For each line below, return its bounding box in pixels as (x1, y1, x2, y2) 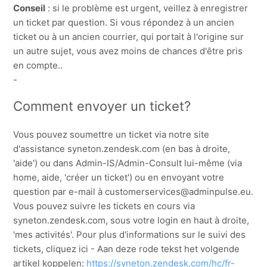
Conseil (13, 2, 46, 14)
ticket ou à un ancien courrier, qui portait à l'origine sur (13, 31, 244, 43)
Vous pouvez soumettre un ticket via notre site (13, 129, 210, 141)
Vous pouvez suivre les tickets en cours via (13, 200, 195, 212)
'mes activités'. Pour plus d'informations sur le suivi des (13, 229, 246, 241)
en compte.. (13, 60, 63, 72)
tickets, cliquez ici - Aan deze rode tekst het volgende (13, 243, 240, 255)
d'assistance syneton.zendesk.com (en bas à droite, (13, 143, 231, 155)
